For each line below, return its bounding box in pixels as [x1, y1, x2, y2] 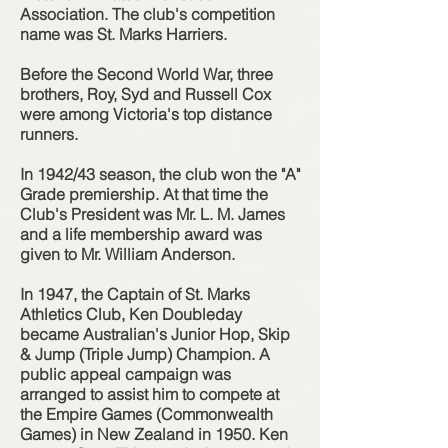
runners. [20, 124, 78, 144]
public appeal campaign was [20, 364, 231, 384]
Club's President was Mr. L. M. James [20, 204, 285, 224]
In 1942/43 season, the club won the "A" [20, 164, 300, 184]
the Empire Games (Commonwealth [20, 404, 273, 424]
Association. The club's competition [20, 4, 275, 24]
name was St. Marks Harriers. [20, 24, 227, 44]
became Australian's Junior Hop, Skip [20, 324, 290, 344]
